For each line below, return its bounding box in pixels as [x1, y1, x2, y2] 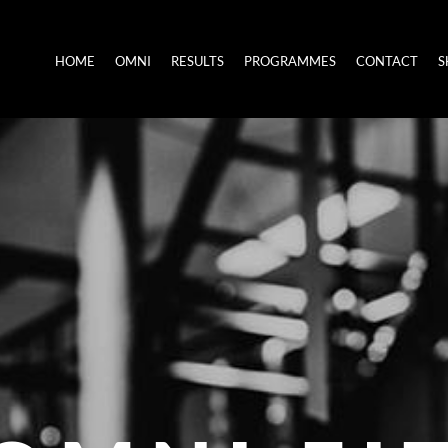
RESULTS [171, 52, 224, 69]
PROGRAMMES [244, 52, 336, 69]
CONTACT [356, 52, 418, 69]
